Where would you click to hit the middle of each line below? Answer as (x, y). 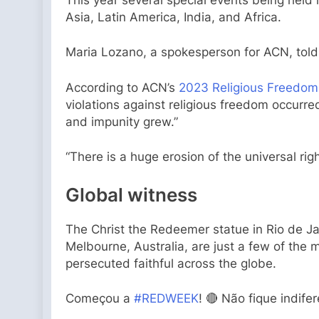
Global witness (131, 194)
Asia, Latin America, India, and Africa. (173, 17)
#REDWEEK (166, 299)
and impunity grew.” (122, 121)
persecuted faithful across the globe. (171, 263)
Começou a (100, 299)
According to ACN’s (122, 87)
